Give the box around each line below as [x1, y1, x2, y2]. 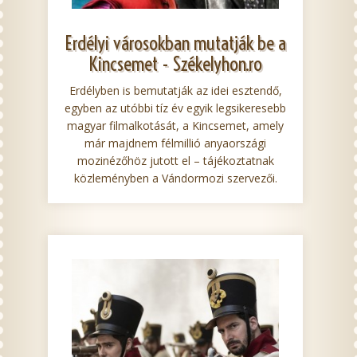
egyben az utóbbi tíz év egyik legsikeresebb [65, 100, 286, 116]
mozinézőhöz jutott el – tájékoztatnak [76, 153, 274, 168]
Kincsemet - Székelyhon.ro [88, 52, 262, 76]
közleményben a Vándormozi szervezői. [73, 171, 277, 186]
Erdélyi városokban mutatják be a [65, 31, 286, 55]
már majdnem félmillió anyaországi [84, 135, 266, 151]
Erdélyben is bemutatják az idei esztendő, [69, 83, 282, 98]
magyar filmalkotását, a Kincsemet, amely [67, 118, 284, 133]
